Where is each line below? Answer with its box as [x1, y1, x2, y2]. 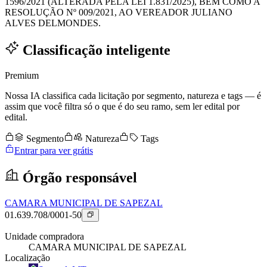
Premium [5, 70, 39, 80]
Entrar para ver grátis [14, 145, 93, 156]
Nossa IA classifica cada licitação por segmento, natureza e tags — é [5, 90, 261, 101]
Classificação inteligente [19, 42, 170, 58]
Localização [5, 253, 50, 263]
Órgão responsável [19, 169, 137, 185]
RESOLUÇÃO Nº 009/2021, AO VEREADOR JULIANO [5, 7, 232, 18]
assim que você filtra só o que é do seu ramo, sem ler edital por [5, 101, 240, 111]
